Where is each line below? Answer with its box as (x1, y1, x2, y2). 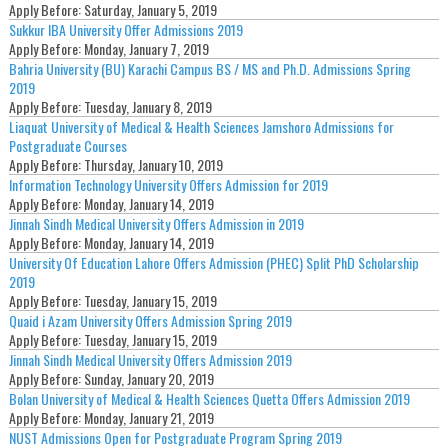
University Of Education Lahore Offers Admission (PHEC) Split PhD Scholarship (8, 251, 419, 273)
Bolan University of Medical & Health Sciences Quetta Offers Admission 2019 (8, 387, 410, 409)
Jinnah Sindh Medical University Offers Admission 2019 (8, 348, 292, 370)
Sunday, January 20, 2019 (83, 367, 214, 389)
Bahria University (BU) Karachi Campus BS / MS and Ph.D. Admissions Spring (8, 57, 411, 79)
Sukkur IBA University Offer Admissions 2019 (8, 18, 243, 40)
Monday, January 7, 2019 (83, 37, 209, 59)
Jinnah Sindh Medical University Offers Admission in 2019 (8, 212, 304, 234)
